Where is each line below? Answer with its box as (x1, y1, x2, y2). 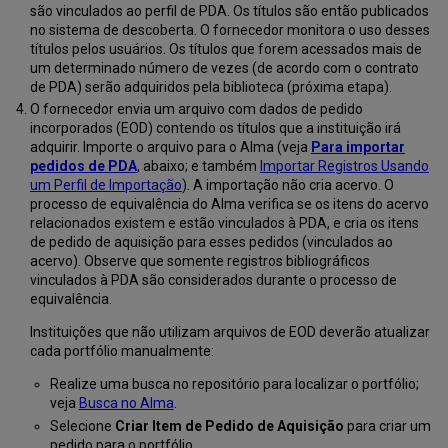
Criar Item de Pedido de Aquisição (114, 417, 344, 434)
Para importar (310, 139, 405, 156)
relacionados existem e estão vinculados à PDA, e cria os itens (29, 215, 419, 232)
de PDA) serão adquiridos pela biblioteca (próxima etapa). (29, 78, 392, 95)
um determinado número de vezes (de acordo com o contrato (29, 59, 419, 76)
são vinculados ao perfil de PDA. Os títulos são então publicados (29, 2, 429, 19)
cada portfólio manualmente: (29, 343, 214, 360)
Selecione (49, 417, 115, 434)
